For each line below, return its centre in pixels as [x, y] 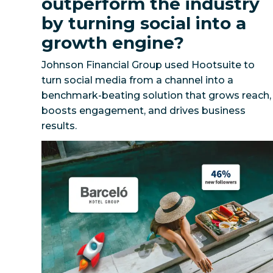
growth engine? [113, 43]
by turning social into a [144, 23]
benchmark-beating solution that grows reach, [157, 95]
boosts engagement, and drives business [144, 111]
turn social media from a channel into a [138, 80]
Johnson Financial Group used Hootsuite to [148, 65]
